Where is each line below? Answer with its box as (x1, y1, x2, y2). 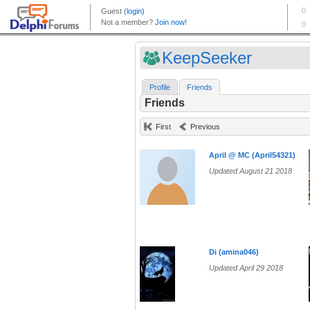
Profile (149, 83, 170, 92)
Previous (190, 122, 220, 131)
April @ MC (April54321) (209, 151, 295, 160)
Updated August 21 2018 (209, 167, 292, 176)
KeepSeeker (162, 48, 252, 67)
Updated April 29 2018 (209, 264, 283, 273)
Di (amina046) (209, 248, 259, 257)
